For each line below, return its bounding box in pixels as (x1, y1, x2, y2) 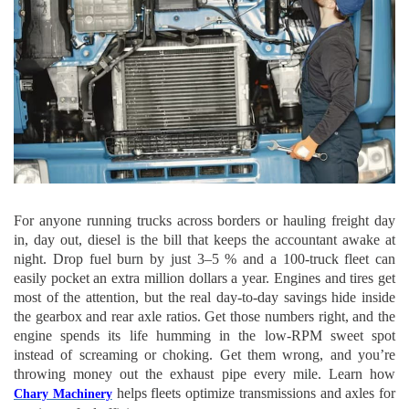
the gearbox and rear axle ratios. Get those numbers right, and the (14, 309, 395, 325)
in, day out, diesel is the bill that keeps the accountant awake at (14, 232, 395, 248)
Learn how (328, 366, 396, 383)
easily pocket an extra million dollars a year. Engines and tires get (14, 270, 395, 287)
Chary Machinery (14, 387, 112, 402)
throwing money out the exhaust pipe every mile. (14, 366, 321, 383)
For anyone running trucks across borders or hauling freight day (14, 213, 395, 229)
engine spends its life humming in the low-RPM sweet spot (14, 328, 395, 344)
